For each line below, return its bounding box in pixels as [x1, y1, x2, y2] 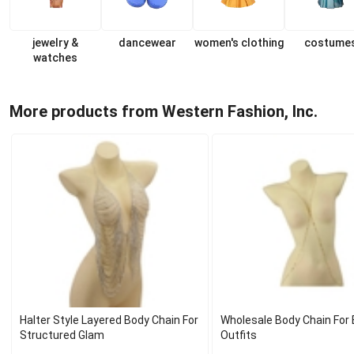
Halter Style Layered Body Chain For [20, 314, 198, 326]
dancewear [118, 36, 176, 49]
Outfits [220, 329, 258, 341]
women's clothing [194, 36, 284, 49]
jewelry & [32, 36, 78, 49]
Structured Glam [20, 329, 104, 341]
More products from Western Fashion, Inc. [9, 101, 318, 121]
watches [33, 51, 77, 64]
